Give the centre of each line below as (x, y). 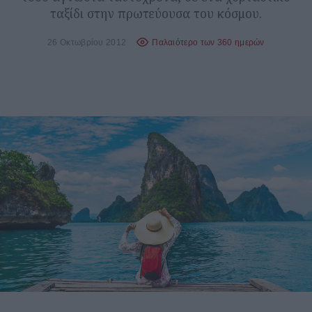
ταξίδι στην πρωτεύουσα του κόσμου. (156, 13)
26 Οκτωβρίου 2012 (87, 42)
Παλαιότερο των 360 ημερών (208, 42)
